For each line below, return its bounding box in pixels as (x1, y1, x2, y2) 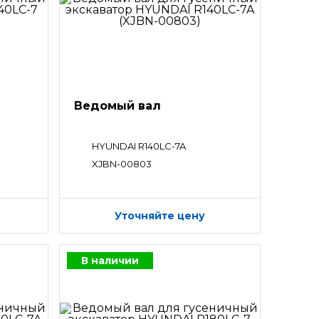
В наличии (80, 253, 139, 267)
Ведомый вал (73, 98, 161, 113)
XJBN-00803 (91, 157, 152, 169)
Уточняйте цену (114, 209, 205, 222)
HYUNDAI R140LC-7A (91, 140, 186, 152)
